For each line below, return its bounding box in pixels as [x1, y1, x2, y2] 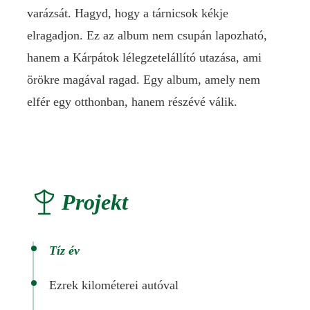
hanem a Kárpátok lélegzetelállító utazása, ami [27, 51, 262, 64]
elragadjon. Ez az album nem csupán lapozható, [27, 28, 267, 42]
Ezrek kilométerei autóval [49, 278, 179, 292]
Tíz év [49, 244, 80, 257]
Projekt [62, 190, 128, 215]
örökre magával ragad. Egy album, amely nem [27, 73, 260, 86]
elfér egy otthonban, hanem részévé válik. [27, 95, 237, 109]
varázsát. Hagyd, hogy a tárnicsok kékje [27, 6, 228, 20]
